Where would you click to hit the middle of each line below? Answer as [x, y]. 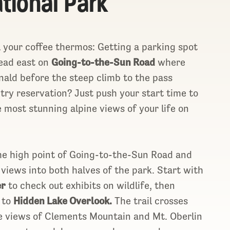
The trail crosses [150, 200]
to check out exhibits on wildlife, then [91, 185]
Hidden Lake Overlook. [63, 200]
